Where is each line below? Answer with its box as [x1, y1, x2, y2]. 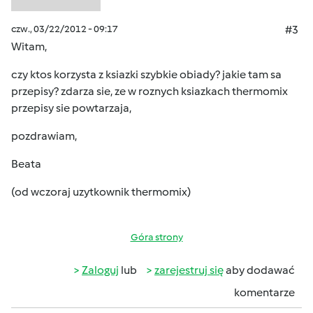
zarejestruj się [154, 263, 224, 277]
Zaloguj [82, 263, 119, 277]
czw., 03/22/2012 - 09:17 [11, 23, 118, 35]
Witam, [11, 40, 47, 53]
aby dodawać [224, 263, 295, 277]
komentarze [234, 286, 295, 299]
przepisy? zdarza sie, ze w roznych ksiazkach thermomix [11, 85, 288, 98]
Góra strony [130, 231, 183, 243]
